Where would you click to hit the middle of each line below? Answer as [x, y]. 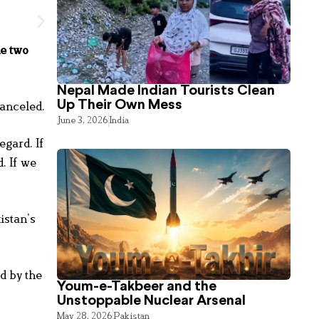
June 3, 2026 [83, 119]
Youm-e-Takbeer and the [137, 287]
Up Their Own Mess [120, 105]
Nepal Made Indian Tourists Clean [166, 90]
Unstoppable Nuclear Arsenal [152, 301]
